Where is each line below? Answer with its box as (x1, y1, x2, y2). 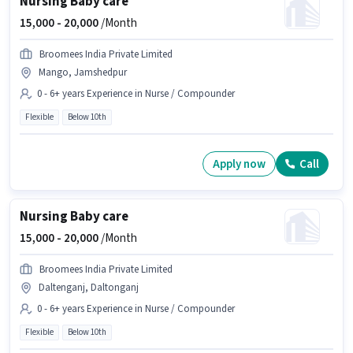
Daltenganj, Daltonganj (39, 281, 139, 295)
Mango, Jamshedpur (39, 65, 127, 80)
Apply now (213, 155, 266, 173)
